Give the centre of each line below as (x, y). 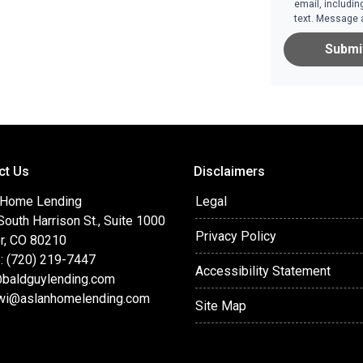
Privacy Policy (236, 236)
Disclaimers (229, 171)
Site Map (221, 306)
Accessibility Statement (263, 271)
